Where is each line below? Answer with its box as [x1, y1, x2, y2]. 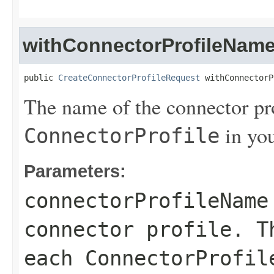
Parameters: [24, 161, 126, 181]
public [24, 73, 58, 83]
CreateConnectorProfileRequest [58, 73, 200, 83]
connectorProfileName [24, 188, 268, 213]
